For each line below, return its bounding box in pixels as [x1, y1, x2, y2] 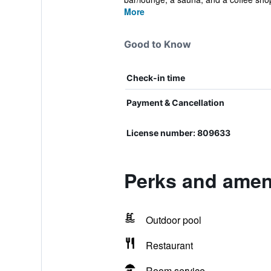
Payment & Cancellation [126, 97, 224, 108]
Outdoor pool [145, 213, 201, 227]
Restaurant [145, 238, 193, 252]
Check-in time [126, 73, 185, 83]
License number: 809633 [126, 128, 230, 138]
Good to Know [123, 38, 191, 50]
